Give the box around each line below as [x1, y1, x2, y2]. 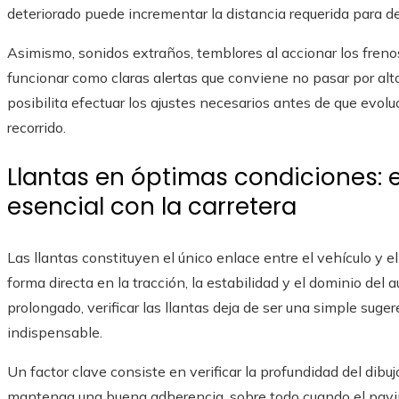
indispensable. [7, 323, 102, 342]
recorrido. [7, 118, 66, 137]
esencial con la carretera [7, 191, 297, 224]
